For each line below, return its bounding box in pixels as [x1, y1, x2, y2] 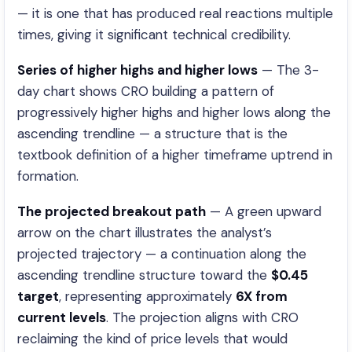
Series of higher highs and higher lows [17, 61, 258, 79]
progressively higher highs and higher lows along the [17, 104, 331, 121]
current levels [17, 309, 106, 326]
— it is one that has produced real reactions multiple [17, 5, 333, 22]
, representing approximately [59, 288, 236, 305]
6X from [236, 288, 288, 305]
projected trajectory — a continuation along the [17, 245, 306, 262]
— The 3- [258, 61, 319, 79]
